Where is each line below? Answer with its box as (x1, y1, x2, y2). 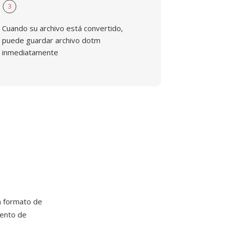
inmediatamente (2, 47, 59, 57)
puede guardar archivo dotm (2, 35, 101, 45)
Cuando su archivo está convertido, (2, 23, 124, 33)
